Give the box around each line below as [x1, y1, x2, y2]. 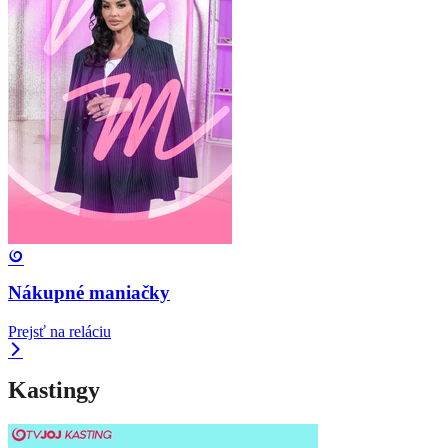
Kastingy [8, 376, 100, 403]
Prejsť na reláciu [8, 323, 111, 340]
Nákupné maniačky [8, 282, 170, 304]
